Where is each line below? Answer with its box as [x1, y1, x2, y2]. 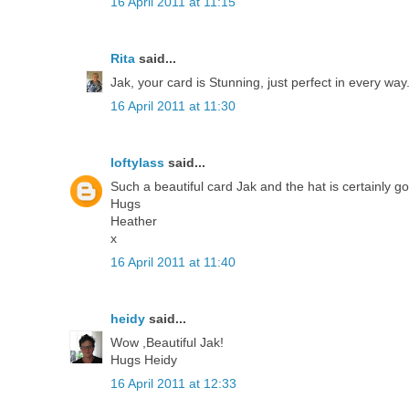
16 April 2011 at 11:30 [110, 98, 236, 113]
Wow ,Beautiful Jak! [110, 334, 224, 350]
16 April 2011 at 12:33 [110, 375, 236, 391]
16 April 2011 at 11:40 [110, 254, 236, 269]
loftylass [110, 154, 164, 170]
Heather [110, 213, 157, 228]
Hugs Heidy [110, 351, 177, 367]
